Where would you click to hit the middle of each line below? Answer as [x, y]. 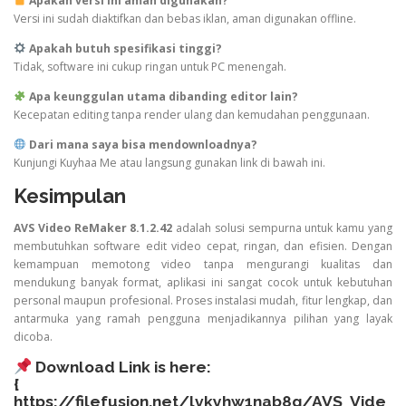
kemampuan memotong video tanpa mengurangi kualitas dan [203, 265]
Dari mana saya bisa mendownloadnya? [143, 144]
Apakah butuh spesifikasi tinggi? [125, 48]
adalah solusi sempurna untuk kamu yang [285, 228]
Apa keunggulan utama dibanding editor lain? [163, 96]
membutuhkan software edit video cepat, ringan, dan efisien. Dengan [203, 246]
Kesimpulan [70, 196]
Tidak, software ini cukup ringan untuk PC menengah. [150, 66]
